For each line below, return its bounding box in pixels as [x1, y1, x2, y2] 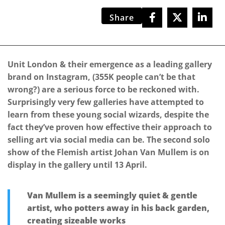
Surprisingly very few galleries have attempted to [8, 96, 204, 108]
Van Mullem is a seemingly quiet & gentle [27, 190, 197, 201]
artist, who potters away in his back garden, [27, 202, 209, 214]
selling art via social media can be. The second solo [8, 134, 210, 146]
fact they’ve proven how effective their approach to [8, 122, 212, 133]
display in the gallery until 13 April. [8, 159, 147, 171]
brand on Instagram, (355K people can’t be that [8, 71, 195, 83]
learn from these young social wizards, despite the [8, 109, 209, 121]
